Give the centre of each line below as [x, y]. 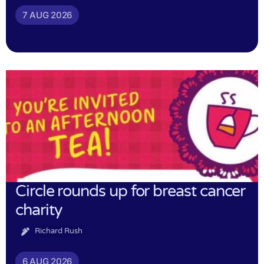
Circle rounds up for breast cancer [131, 192]
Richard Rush [58, 231]
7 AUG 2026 [47, 15]
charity [39, 210]
